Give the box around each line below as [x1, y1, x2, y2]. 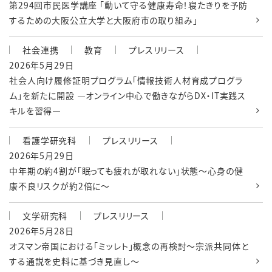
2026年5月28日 [9, 225, 74, 237]
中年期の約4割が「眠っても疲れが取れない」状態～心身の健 [9, 165, 243, 177]
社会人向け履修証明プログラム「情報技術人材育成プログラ [9, 74, 243, 87]
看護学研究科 [22, 134, 77, 147]
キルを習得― [9, 104, 62, 117]
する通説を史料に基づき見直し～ [9, 255, 140, 268]
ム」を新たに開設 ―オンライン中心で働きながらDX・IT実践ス [9, 89, 246, 102]
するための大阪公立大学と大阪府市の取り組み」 [9, 14, 198, 27]
